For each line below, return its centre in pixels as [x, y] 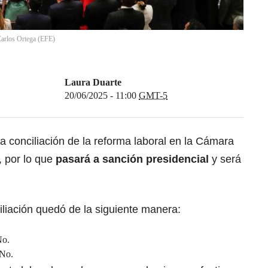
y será [225, 159]
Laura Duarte [93, 83]
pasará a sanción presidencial [132, 159]
